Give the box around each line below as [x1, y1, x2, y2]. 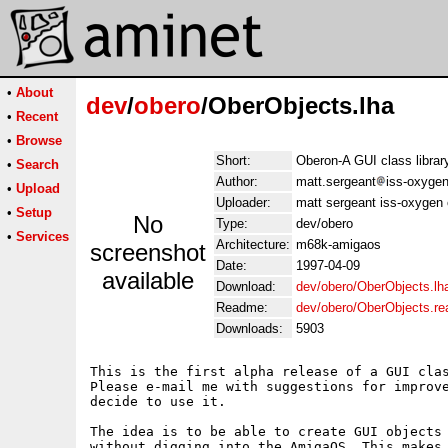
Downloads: [216, 321, 283, 336]
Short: [216, 153, 251, 168]
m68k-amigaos [296, 237, 381, 252]
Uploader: [216, 195, 271, 210]
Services [16, 229, 69, 244]
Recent [16, 109, 58, 124]
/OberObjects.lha [201, 92, 394, 119]
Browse [16, 133, 62, 148]
